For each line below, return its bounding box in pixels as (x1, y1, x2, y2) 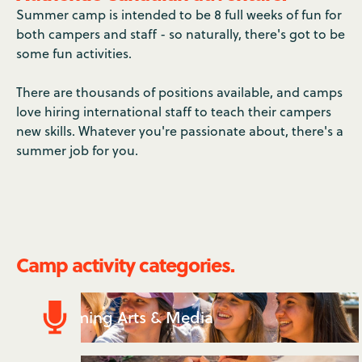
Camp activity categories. (16, 250, 234, 279)
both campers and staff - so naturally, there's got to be (16, 25, 345, 43)
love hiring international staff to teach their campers (16, 103, 331, 120)
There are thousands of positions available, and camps (16, 83, 343, 101)
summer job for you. (16, 141, 138, 159)
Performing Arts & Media (29, 305, 213, 329)
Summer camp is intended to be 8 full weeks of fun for (16, 6, 342, 23)
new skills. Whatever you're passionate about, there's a (16, 122, 343, 140)
